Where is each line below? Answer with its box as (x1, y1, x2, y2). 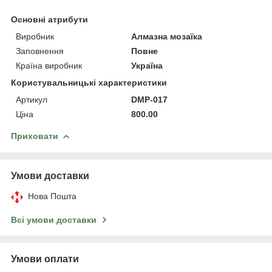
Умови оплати (11, 253, 79, 264)
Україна (131, 60, 163, 70)
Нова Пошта (28, 191, 76, 201)
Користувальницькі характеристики (11, 77, 167, 87)
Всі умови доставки (11, 214, 97, 225)
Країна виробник (16, 60, 82, 70)
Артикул (16, 94, 47, 104)
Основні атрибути (11, 14, 88, 24)
